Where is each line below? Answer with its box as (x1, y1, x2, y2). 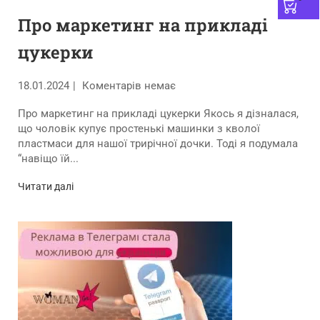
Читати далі (18, 181, 74, 192)
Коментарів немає (79, 79, 176, 92)
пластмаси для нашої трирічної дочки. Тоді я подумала (18, 137, 298, 150)
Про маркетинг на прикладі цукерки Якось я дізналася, (18, 107, 299, 120)
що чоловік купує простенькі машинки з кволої (18, 122, 260, 135)
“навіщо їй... (18, 152, 79, 165)
